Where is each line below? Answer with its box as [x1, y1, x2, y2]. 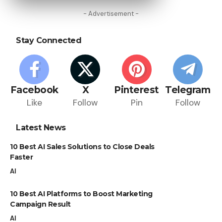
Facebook [10, 84, 58, 96]
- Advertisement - [83, 9, 139, 18]
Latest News [16, 122, 66, 132]
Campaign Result [10, 199, 71, 209]
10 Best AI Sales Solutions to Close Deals [10, 142, 155, 151]
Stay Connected [16, 35, 81, 45]
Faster [10, 152, 33, 162]
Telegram [165, 84, 211, 96]
